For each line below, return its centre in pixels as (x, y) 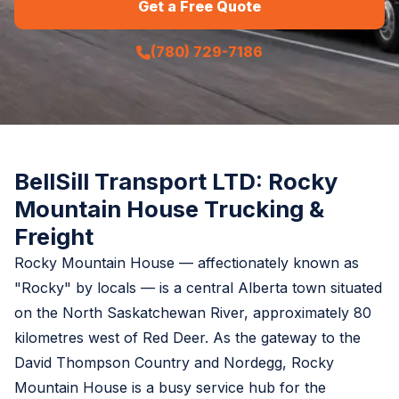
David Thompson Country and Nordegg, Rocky (174, 362)
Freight (54, 236)
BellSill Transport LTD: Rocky (176, 181)
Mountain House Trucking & (169, 209)
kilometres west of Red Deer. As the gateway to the (187, 338)
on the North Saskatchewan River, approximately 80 (193, 313)
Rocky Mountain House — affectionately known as (187, 263)
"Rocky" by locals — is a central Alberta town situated (198, 288)
